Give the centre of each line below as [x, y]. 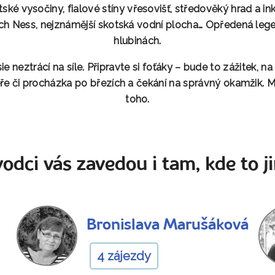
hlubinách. [137, 41]
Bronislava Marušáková [167, 225]
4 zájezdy [124, 256]
